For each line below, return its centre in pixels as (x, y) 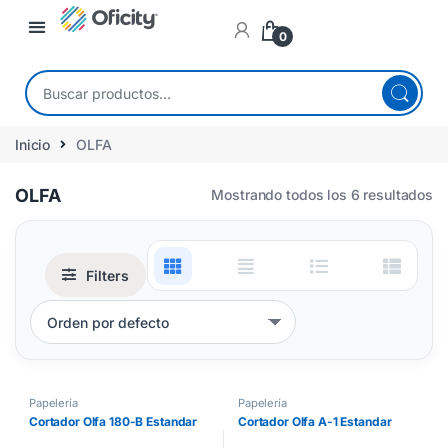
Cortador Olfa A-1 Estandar (315, 422)
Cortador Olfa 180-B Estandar (113, 422)
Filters (107, 275)
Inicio (33, 144)
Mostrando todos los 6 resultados (322, 195)
